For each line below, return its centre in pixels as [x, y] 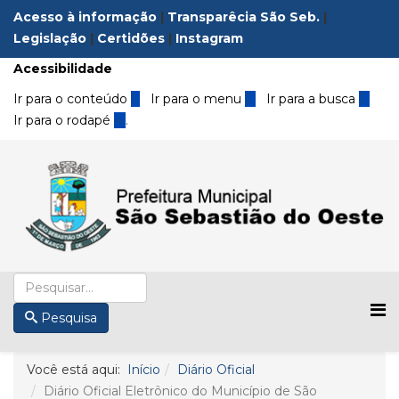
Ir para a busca [311, 99]
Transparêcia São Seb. [244, 17]
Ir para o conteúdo [72, 99]
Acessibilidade [63, 69]
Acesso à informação [85, 17]
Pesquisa [69, 318]
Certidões [131, 38]
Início [144, 369]
